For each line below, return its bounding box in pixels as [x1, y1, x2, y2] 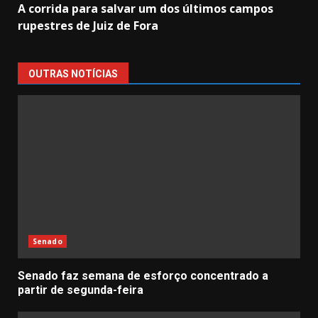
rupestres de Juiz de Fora [18, 18, 158, 34]
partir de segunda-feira [18, 283, 143, 297]
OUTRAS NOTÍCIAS [28, 68, 118, 80]
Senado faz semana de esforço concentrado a [18, 269, 268, 283]
